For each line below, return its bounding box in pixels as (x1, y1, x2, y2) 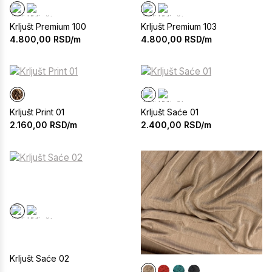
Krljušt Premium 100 (10, 21, 86, 32)
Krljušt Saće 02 (10, 253, 69, 263)
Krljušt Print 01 (10, 107, 64, 118)
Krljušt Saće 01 (141, 107, 199, 118)
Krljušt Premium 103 (141, 21, 217, 32)
